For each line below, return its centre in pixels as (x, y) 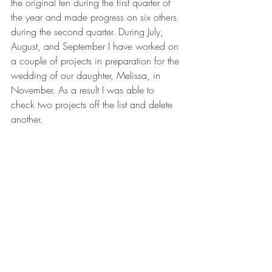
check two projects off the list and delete (93, 104)
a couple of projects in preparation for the (97, 61)
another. (27, 119)
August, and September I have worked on (96, 46)
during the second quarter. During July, (89, 32)
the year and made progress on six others (95, 17)
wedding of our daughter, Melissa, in (87, 75)
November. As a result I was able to (84, 90)
